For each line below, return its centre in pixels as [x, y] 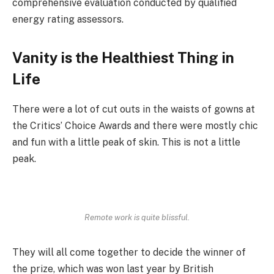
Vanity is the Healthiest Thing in [123, 58]
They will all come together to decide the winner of [129, 253]
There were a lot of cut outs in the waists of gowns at [134, 109]
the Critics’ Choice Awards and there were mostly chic [135, 126]
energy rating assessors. [68, 20]
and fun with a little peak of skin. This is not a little [126, 143]
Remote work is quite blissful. [137, 217]
